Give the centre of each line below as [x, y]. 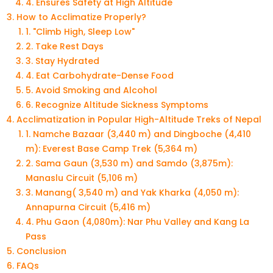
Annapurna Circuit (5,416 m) [88, 207]
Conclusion [41, 251]
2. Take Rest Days [65, 47]
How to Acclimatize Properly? [81, 17]
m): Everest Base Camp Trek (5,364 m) [112, 149]
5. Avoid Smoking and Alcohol [91, 90]
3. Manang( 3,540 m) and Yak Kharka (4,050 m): [132, 193]
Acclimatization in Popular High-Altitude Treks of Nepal [139, 120]
